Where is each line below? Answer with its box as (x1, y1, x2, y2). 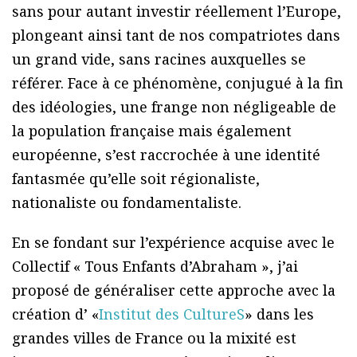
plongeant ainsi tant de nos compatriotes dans (12, 25, 340, 45)
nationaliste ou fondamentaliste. (12, 193, 241, 213)
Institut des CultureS (99, 304, 245, 324)
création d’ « (12, 304, 99, 324)
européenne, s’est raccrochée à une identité (12, 145, 320, 165)
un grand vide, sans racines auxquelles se (12, 49, 306, 69)
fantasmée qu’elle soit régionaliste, (12, 169, 260, 189)
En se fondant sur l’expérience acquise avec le (12, 233, 335, 253)
